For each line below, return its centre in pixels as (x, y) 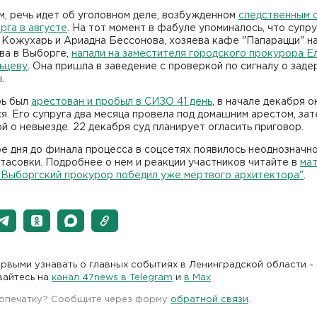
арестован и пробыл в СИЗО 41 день (122, 102)
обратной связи (209, 299)
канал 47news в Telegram (112, 277)
